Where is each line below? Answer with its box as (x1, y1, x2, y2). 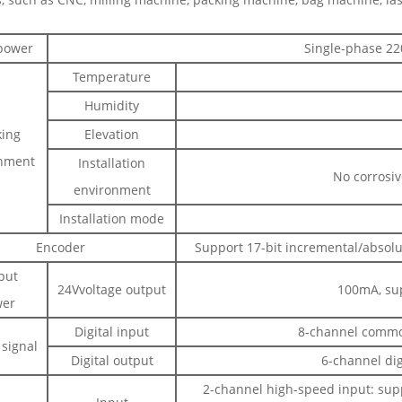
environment (73, 181, 151, 199)
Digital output (70, 352, 153, 370)
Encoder (35, 239, 85, 257)
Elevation (84, 126, 140, 144)
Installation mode (59, 210, 165, 228)
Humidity (84, 97, 140, 115)
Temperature (73, 68, 152, 86)
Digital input (74, 323, 150, 341)
